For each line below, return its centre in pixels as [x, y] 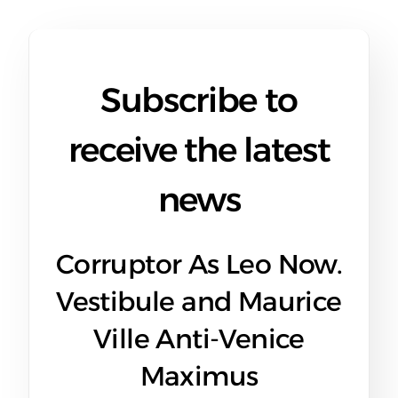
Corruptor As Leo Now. [199, 264]
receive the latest [199, 150]
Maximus [199, 376]
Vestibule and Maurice [199, 302]
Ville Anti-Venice [199, 339]
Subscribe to [199, 100]
